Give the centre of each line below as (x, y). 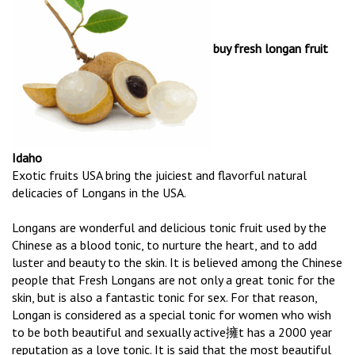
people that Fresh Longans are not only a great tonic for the (174, 280)
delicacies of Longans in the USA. (99, 193)
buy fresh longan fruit (269, 49)
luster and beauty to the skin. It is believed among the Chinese (177, 263)
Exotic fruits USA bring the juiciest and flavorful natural (159, 176)
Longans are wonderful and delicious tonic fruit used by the (169, 228)
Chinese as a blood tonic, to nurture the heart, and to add (164, 245)
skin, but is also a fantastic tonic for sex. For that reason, (164, 298)
